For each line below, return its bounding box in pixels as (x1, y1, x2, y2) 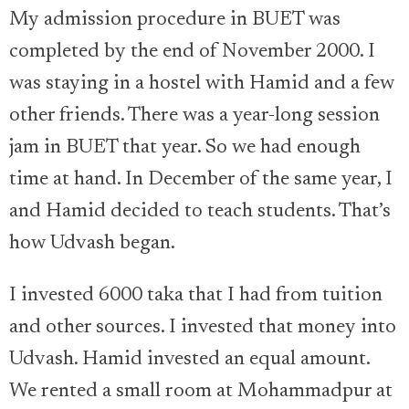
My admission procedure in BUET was (9, 10, 341, 31)
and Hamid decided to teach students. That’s (9, 202, 391, 223)
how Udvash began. (9, 234, 175, 255)
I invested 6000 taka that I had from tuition (9, 286, 383, 307)
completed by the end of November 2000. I (9, 42, 375, 63)
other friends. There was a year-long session (9, 106, 380, 127)
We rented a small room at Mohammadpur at (9, 382, 393, 403)
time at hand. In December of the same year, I (9, 170, 393, 191)
